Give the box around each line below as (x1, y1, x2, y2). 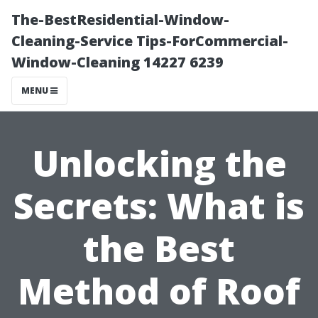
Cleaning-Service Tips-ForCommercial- (11, 31, 288, 50)
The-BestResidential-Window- (11, 10, 229, 29)
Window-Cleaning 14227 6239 (11, 53, 224, 72)
